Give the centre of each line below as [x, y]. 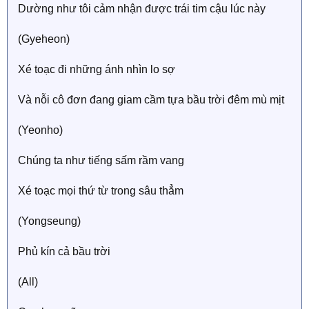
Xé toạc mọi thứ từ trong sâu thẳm [101, 190]
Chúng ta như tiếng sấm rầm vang [101, 160]
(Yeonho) [40, 130]
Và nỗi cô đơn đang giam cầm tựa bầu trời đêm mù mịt [151, 99]
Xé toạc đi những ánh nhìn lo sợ [97, 69]
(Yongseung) [49, 221]
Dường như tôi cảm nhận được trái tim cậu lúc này [142, 8]
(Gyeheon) [44, 39]
